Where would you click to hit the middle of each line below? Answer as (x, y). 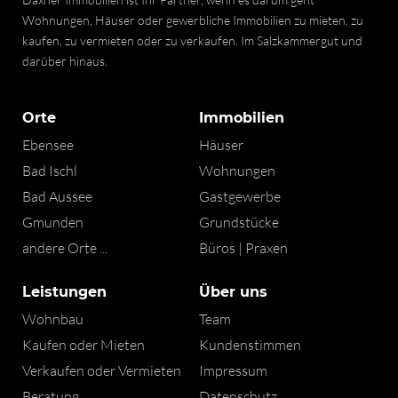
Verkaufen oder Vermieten (102, 370)
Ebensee (48, 144)
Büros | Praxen (243, 247)
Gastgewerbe (240, 196)
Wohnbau (53, 318)
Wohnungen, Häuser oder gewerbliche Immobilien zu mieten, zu (193, 20)
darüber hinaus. (65, 61)
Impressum (233, 370)
